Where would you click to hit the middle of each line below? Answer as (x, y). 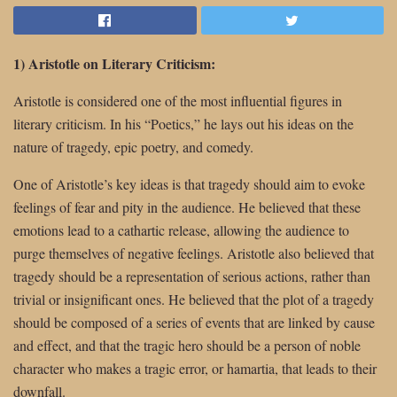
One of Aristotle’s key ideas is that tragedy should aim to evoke (189, 183)
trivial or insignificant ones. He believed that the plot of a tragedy (194, 299)
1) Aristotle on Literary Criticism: (114, 63)
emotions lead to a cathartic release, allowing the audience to (181, 230)
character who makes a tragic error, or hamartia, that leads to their (195, 368)
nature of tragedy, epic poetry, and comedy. (133, 146)
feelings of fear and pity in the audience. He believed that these (187, 206)
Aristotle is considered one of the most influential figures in (178, 100)
